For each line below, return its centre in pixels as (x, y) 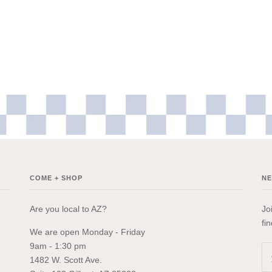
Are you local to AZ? (68, 209)
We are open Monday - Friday (87, 232)
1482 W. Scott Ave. (66, 260)
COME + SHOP (56, 178)
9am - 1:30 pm (58, 246)
